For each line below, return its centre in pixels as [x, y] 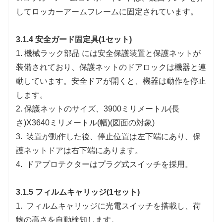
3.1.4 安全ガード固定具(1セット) [74, 39]
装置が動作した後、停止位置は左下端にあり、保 [113, 136]
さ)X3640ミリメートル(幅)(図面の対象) [85, 122]
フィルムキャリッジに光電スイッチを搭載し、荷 [113, 206]
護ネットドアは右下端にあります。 [79, 150]
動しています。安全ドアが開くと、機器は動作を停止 [111, 81]
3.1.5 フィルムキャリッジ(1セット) [78, 192]
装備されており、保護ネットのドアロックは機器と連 [111, 67]
